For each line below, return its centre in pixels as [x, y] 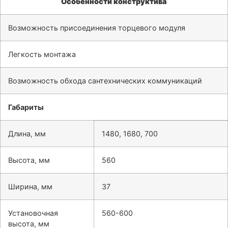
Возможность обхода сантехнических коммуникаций [105, 81]
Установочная [33, 213]
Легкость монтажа [42, 54]
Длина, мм [27, 134]
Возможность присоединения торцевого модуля [97, 28]
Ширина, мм [30, 187]
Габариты [26, 107]
